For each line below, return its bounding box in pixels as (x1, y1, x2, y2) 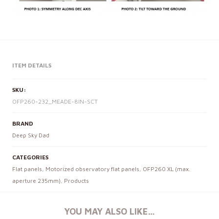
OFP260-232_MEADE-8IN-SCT (12, 97, 98, 105)
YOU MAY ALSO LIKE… (64, 206, 155, 217)
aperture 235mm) (12, 176, 61, 184)
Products (64, 176, 89, 184)
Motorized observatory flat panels (45, 165, 139, 173)
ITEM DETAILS (12, 61, 51, 69)
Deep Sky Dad (12, 131, 49, 139)
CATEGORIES (12, 153, 48, 161)
